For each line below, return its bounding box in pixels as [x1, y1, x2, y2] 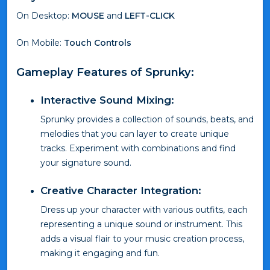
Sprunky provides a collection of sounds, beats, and [40, 114, 254, 125]
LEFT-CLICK [125, 10, 175, 21]
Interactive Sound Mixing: [40, 94, 174, 107]
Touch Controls [64, 37, 131, 48]
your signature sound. [40, 157, 131, 169]
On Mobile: [16, 37, 64, 48]
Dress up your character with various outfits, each [40, 204, 248, 216]
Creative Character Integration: [40, 184, 201, 197]
